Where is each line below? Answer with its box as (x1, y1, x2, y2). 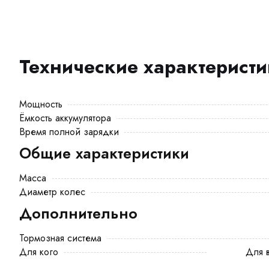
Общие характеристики (19, 142, 189, 164)
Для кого (19, 245, 58, 259)
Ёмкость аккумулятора (19, 111, 111, 125)
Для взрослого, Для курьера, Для (246, 245, 253, 259)
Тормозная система (19, 231, 101, 245)
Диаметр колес (19, 185, 85, 199)
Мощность (19, 97, 62, 111)
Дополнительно (19, 202, 138, 224)
